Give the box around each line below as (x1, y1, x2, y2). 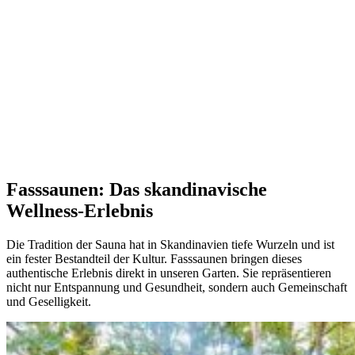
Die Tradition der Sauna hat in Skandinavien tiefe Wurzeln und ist (6, 238, 334, 252)
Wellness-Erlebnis (6, 200, 153, 222)
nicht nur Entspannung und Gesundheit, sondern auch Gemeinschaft (6, 281, 347, 295)
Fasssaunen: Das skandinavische (6, 179, 267, 200)
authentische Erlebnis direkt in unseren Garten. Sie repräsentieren (6, 266, 331, 281)
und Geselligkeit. (6, 295, 91, 309)
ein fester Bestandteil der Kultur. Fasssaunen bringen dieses (6, 252, 302, 266)
